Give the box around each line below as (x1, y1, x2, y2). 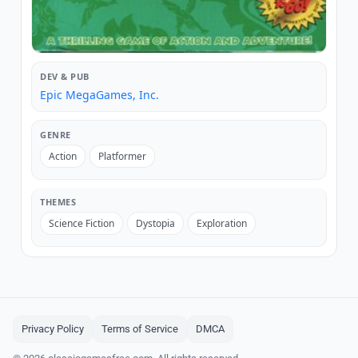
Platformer (98, 149, 146, 163)
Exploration (197, 216, 247, 230)
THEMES (40, 195, 76, 208)
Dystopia (136, 216, 175, 230)
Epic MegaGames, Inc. (40, 86, 159, 102)
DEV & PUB (40, 70, 89, 82)
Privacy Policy (22, 322, 84, 335)
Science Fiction (49, 216, 114, 230)
